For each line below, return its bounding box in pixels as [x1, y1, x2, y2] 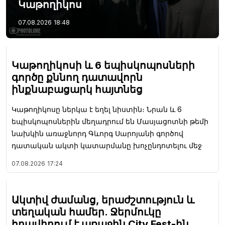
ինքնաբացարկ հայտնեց [12, 83, 143, 95]
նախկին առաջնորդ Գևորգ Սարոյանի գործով [12, 129, 183, 138]
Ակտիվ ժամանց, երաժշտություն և [12, 193, 194, 206]
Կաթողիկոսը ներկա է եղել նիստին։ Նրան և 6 [12, 104, 182, 114]
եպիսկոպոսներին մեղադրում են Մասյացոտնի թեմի [12, 117, 208, 126]
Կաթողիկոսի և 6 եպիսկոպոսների [12, 59, 195, 71]
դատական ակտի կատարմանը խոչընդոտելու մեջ [12, 141, 202, 150]
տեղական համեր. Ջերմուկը [12, 205, 161, 218]
